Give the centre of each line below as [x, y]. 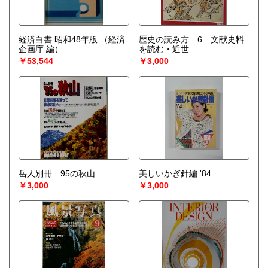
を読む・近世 [164, 49]
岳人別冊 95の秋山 [61, 174]
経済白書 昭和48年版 [58, 40]
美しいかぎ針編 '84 [205, 174]
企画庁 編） [41, 49]
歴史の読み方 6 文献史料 [191, 40]
